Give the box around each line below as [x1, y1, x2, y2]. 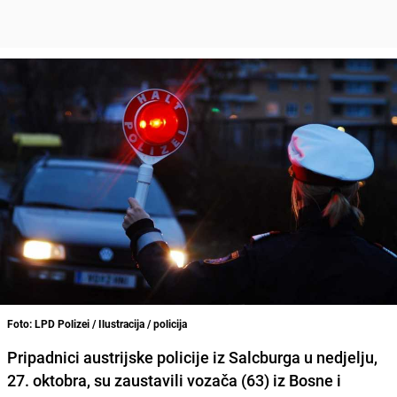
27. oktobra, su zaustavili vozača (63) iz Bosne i [7, 369, 341, 391]
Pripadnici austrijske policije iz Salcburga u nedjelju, [7, 346, 378, 368]
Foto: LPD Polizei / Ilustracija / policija [7, 315, 187, 331]
